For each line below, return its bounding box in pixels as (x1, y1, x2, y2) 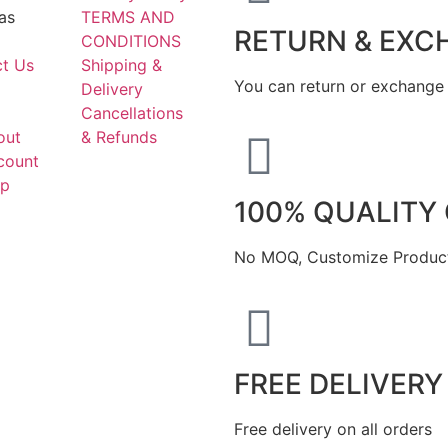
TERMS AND (81, 6, 176, 27)
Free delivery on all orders (234, 418, 432, 439)
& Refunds (81, 126, 158, 147)
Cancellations (81, 102, 184, 123)
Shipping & (81, 54, 163, 75)
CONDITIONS (81, 30, 182, 51)
